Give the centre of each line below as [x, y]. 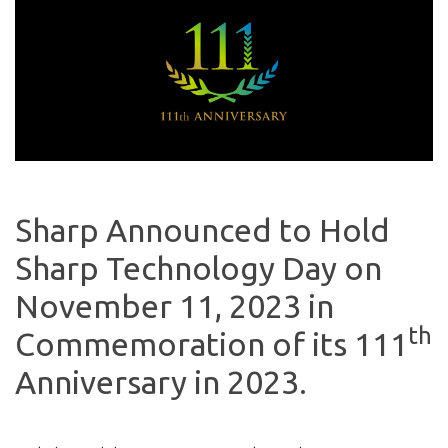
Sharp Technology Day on [198, 268]
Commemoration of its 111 [211, 344]
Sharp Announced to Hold [202, 230]
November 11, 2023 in [174, 306]
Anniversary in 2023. [161, 382]
